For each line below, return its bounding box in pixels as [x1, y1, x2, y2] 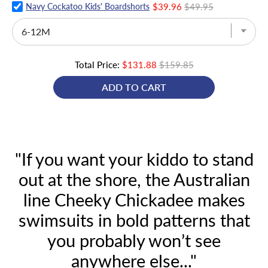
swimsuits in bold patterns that [18, 209, 250, 230]
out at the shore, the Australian [18, 169, 250, 190]
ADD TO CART [102, 81, 166, 93]
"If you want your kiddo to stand [14, 148, 254, 169]
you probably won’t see [47, 230, 221, 251]
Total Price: [74, 59, 120, 70]
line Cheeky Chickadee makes [23, 189, 245, 210]
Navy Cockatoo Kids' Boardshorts [26, 1, 150, 12]
